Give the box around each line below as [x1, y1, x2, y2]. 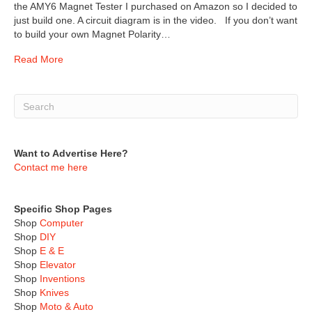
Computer [37, 217, 84, 228]
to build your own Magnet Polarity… [14, 29, 171, 40]
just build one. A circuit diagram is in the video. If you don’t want [14, 15, 297, 26]
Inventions [40, 273, 85, 284]
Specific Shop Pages [14, 203, 112, 214]
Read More [14, 54, 63, 65]
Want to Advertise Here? [14, 148, 128, 159]
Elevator [40, 259, 76, 270]
